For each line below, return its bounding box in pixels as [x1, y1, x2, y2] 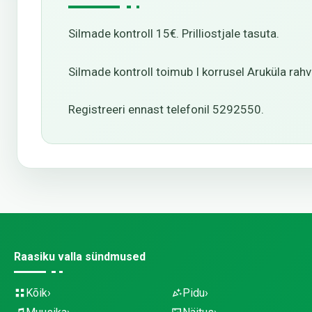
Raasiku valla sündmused [14, 250, 146, 263]
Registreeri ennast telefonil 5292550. [68, 102, 264, 116]
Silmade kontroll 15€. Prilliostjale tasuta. [68, 26, 279, 40]
